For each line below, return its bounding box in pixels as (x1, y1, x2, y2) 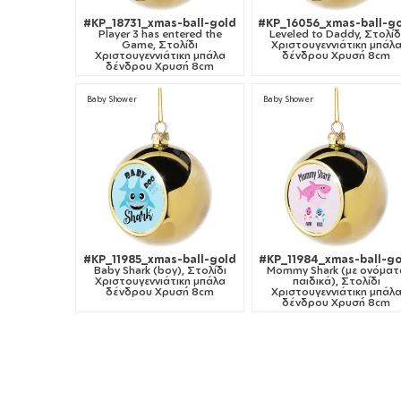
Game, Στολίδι (122, 37, 199, 51)
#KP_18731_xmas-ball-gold (83, 15, 237, 30)
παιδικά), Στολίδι (292, 274, 380, 288)
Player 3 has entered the (98, 26, 222, 40)
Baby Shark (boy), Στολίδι (93, 263, 226, 277)
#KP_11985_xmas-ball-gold (83, 252, 237, 267)
